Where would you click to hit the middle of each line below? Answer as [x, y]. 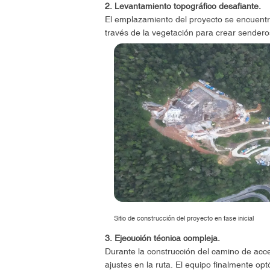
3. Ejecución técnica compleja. [162, 238]
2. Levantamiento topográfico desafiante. [183, 6]
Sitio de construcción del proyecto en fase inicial [184, 218]
